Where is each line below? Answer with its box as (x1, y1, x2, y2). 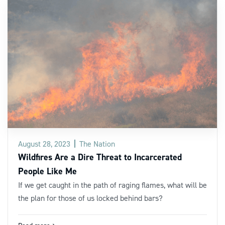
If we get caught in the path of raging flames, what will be (18, 179, 207, 190)
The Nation (79, 138, 115, 149)
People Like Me (18, 165, 77, 177)
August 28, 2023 (18, 138, 70, 149)
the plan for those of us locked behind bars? (18, 192, 163, 203)
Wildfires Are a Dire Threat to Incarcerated (18, 151, 182, 163)
